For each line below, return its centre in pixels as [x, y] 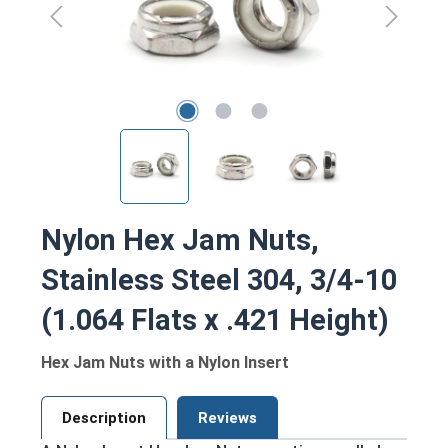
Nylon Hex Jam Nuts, [180, 239]
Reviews [227, 417]
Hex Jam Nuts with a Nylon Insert [165, 362]
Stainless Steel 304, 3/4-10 [219, 279]
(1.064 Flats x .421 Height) [215, 319]
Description [104, 417]
